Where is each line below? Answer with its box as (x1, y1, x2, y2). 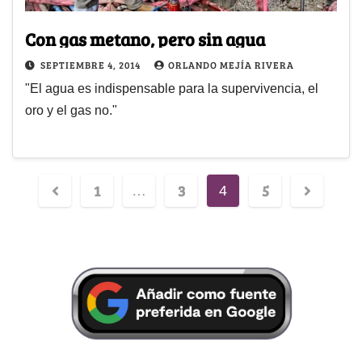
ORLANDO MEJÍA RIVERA (168, 57, 294, 71)
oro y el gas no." (25, 103, 117, 117)
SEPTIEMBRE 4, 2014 (40, 57, 143, 71)
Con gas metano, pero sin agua (25, 26, 265, 51)
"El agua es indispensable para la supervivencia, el (25, 81, 318, 95)
